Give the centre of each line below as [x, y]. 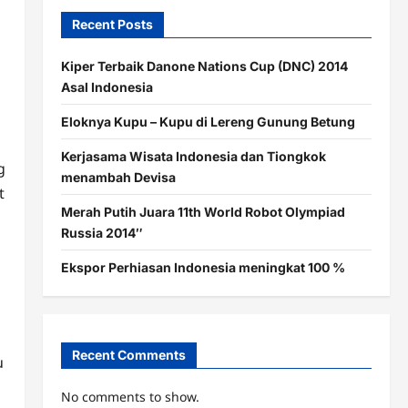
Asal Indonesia [107, 87]
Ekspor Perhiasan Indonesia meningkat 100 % [203, 267]
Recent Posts [112, 24]
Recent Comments [128, 355]
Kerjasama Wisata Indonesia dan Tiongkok [193, 156]
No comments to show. [130, 397]
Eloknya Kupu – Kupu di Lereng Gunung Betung [208, 121]
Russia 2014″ [102, 232]
